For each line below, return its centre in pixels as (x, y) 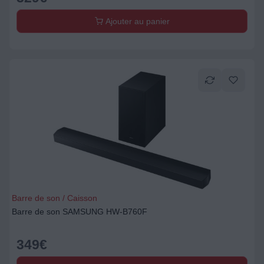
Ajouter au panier (136, 21)
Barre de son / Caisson (55, 198)
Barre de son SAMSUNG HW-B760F (80, 212)
